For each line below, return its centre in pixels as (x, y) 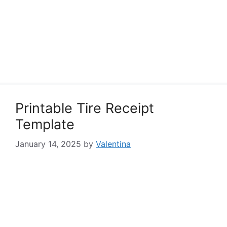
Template (45, 124)
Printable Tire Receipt (85, 108)
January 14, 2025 (48, 144)
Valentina (113, 144)
